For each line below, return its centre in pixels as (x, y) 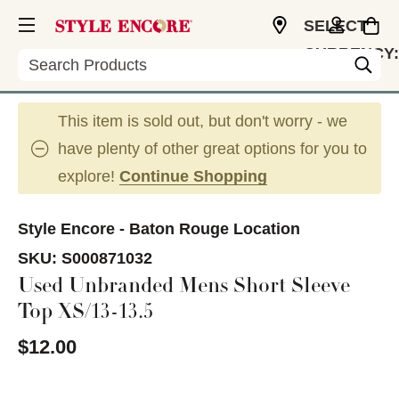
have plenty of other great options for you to (212, 149)
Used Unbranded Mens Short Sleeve (184, 288)
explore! (89, 176)
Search (43, 58)
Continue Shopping (193, 176)
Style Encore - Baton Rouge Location (159, 229)
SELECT (335, 26)
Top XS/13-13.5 (85, 313)
